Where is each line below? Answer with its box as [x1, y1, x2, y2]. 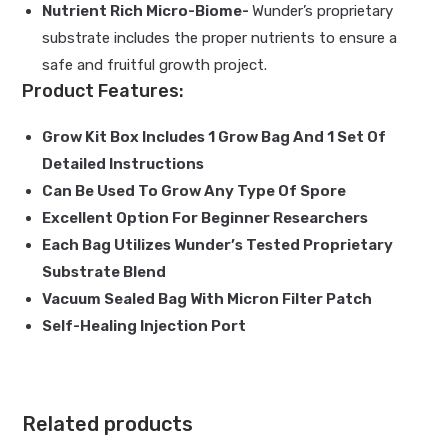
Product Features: [22, 80, 185, 103]
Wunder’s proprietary [252, 2, 394, 21]
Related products [22, 412, 194, 437]
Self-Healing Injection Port [42, 317, 247, 336]
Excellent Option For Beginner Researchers [42, 209, 369, 228]
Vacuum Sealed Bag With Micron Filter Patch [42, 290, 373, 309]
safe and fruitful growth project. [42, 56, 268, 75]
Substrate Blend [42, 263, 167, 282]
